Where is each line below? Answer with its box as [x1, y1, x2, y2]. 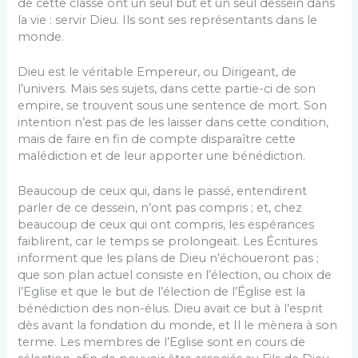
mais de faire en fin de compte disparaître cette [18, 131, 296, 146]
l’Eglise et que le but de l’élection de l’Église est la [18, 284, 306, 300]
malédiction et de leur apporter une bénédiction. [18, 148, 306, 163]
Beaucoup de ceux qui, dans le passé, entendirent [18, 184, 308, 199]
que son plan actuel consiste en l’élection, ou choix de [18, 268, 332, 283]
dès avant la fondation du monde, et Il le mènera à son [18, 318, 338, 333]
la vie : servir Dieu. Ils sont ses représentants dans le [18, 12, 318, 27]
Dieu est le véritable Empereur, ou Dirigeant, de [18, 64, 297, 79]
